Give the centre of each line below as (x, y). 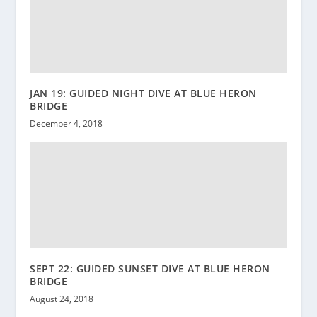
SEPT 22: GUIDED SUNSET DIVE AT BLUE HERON (150, 268)
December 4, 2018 (67, 123)
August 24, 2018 (62, 299)
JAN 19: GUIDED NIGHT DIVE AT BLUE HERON (143, 93)
